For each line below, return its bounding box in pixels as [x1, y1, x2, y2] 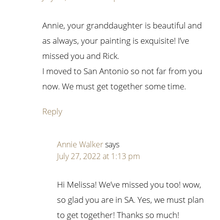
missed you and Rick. [42, 50, 120, 62]
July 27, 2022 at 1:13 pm [57, 151, 140, 162]
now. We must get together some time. [42, 81, 187, 92]
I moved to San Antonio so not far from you [42, 65, 203, 77]
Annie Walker [57, 139, 104, 150]
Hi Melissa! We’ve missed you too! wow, [57, 179, 202, 191]
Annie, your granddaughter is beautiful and [42, 20, 202, 31]
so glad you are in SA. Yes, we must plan [57, 194, 204, 206]
